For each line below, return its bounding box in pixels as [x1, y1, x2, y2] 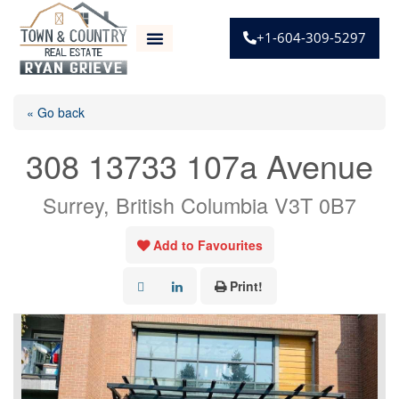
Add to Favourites [152, 236, 263, 254]
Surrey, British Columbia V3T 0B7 [43, 190, 356, 220]
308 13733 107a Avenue [26, 142, 373, 188]
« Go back [27, 103, 85, 121]
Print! [229, 277, 263, 295]
